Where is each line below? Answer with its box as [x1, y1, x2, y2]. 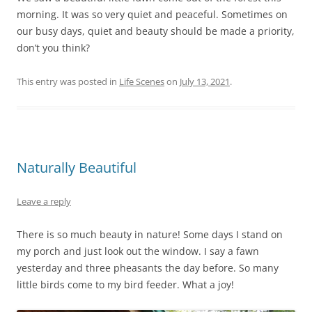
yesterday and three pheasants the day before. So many [17, 261, 279, 275]
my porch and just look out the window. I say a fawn [17, 244, 259, 258]
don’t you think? [17, 41, 90, 55]
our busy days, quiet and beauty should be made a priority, [17, 24, 295, 38]
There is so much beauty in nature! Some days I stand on [17, 228, 283, 242]
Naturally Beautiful [17, 158, 136, 178]
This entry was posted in [17, 75, 119, 88]
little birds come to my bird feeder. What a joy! [17, 278, 234, 292]
